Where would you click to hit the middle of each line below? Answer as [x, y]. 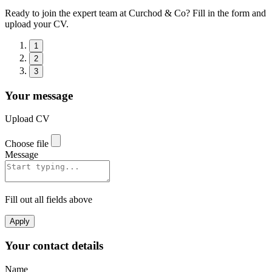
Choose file [27, 144]
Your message [39, 95]
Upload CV [27, 119]
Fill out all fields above [49, 200]
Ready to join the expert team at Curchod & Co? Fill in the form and [135, 13]
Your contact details [54, 246]
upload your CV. [37, 24]
